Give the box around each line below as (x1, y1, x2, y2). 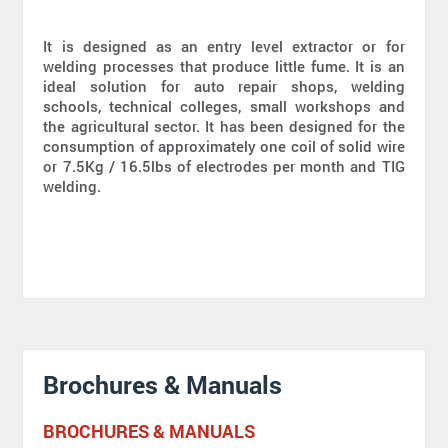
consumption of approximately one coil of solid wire (43, 135, 405, 156)
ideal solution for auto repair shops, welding (43, 75, 405, 96)
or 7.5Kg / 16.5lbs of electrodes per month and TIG (43, 155, 405, 176)
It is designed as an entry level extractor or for (43, 35, 405, 56)
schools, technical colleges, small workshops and (43, 95, 405, 116)
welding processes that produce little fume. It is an (43, 55, 405, 76)
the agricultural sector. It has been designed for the (43, 115, 405, 136)
